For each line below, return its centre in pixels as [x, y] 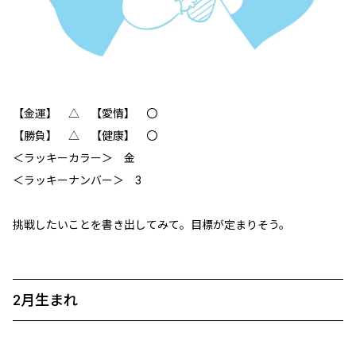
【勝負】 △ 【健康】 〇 [85, 136]
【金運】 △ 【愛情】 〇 [85, 114]
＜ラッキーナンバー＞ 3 [77, 180]
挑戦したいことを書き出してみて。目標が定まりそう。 [151, 225]
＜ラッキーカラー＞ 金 [74, 158]
